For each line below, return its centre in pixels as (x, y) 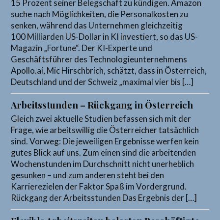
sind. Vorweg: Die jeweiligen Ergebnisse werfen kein (105, 141)
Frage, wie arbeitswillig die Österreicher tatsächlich (105, 130)
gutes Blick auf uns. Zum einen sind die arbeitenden (104, 152)
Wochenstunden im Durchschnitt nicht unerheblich (103, 164)
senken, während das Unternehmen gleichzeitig (97, 25)
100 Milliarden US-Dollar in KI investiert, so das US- (105, 36)
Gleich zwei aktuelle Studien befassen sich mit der (101, 118)
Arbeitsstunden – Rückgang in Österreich (102, 105)
